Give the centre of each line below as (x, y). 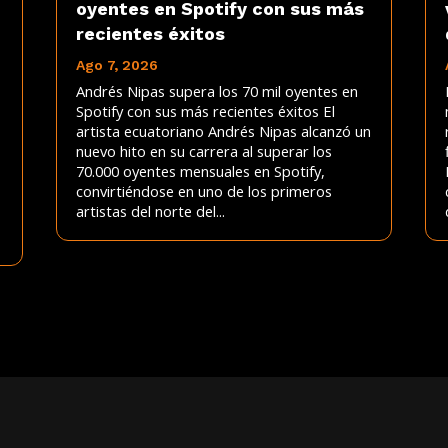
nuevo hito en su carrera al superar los (203, 151)
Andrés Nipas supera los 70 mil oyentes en (216, 91)
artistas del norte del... (150, 211)
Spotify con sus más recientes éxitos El (205, 111)
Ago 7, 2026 (116, 65)
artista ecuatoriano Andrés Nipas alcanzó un (223, 131)
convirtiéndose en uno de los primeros (203, 191)
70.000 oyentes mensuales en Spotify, (200, 171)
